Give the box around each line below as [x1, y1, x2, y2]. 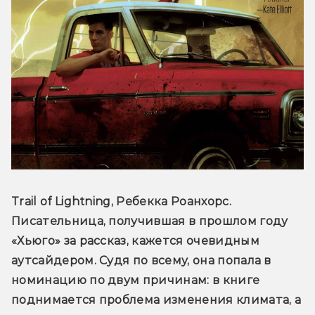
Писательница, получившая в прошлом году [11, 214, 288, 228]
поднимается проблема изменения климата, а [11, 292, 302, 307]
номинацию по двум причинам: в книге [11, 273, 260, 287]
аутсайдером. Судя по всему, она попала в [11, 253, 271, 267]
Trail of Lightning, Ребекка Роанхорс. [11, 194, 231, 208]
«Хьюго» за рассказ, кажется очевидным [11, 233, 259, 247]
